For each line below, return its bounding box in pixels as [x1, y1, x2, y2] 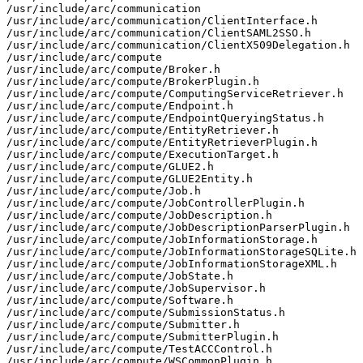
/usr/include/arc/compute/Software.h [6, 293, 233, 306]
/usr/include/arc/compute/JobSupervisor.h [6, 281, 266, 294]
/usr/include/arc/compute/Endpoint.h [6, 99, 233, 112]
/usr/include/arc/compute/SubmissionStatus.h [6, 305, 285, 318]
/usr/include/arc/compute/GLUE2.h [6, 160, 214, 173]
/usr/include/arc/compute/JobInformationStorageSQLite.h [6, 245, 357, 258]
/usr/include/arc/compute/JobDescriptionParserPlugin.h [6, 220, 350, 233]
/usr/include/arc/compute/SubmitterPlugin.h [6, 330, 279, 343]
